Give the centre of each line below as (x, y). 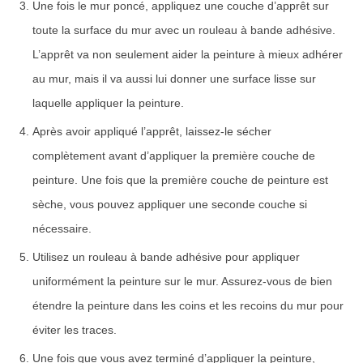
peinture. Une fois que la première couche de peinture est (180, 179)
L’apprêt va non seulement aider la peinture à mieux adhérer (188, 54)
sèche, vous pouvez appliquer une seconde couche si (170, 204)
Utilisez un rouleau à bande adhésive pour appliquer (166, 256)
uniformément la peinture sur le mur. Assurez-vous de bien (182, 281)
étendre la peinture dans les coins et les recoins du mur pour (188, 305)
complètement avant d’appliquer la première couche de (174, 155)
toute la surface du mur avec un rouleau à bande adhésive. (184, 30)
